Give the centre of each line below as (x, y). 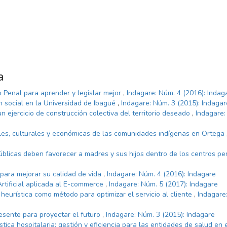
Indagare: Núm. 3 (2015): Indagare (160, 214)
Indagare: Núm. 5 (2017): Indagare (163, 184)
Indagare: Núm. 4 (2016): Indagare (161, 174)
